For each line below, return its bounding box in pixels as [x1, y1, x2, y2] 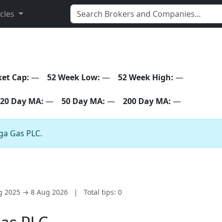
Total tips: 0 [84, 187, 122, 197]
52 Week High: [118, 72, 173, 83]
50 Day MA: [61, 96, 105, 107]
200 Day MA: [123, 96, 171, 107]
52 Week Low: [47, 72, 100, 83]
